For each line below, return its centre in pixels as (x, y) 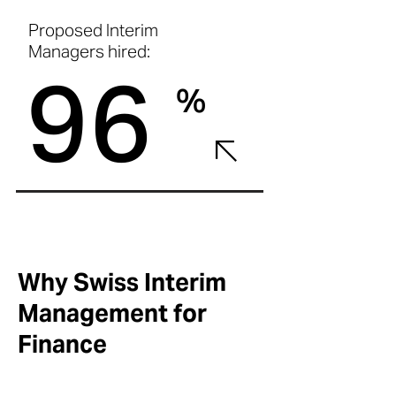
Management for (112, 313)
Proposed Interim (93, 30)
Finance (62, 344)
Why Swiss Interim (122, 282)
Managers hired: (89, 51)
